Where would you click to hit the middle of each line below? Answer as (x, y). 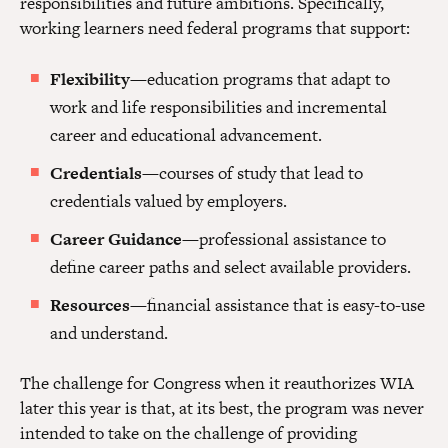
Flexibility (90, 79)
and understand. (109, 333)
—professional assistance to (284, 239)
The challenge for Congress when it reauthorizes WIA (217, 383)
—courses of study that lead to (252, 173)
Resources (90, 305)
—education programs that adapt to (260, 79)
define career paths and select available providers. (230, 267)
